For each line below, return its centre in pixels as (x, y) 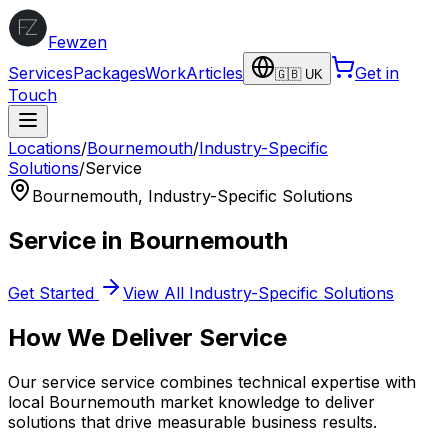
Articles (214, 73)
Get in (377, 73)
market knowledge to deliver (265, 401)
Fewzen (77, 42)
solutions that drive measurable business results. (192, 421)
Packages (109, 73)
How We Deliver (103, 337)
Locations (44, 148)
